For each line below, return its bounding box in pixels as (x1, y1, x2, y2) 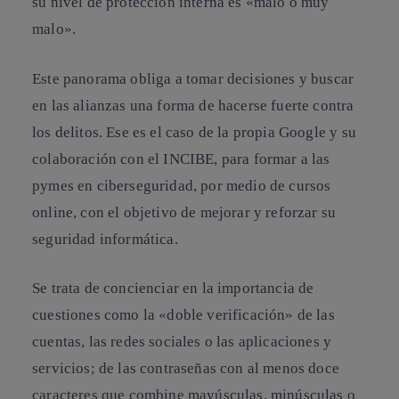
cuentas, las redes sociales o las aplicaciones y (32, 333, 332, 351)
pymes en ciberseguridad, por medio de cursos (32, 176, 331, 194)
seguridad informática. (32, 230, 178, 248)
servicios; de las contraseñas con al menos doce (32, 360, 339, 378)
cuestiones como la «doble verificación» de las (32, 306, 335, 324)
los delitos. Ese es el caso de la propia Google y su (32, 123, 356, 141)
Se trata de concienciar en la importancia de (32, 280, 314, 297)
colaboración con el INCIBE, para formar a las (32, 150, 330, 167)
